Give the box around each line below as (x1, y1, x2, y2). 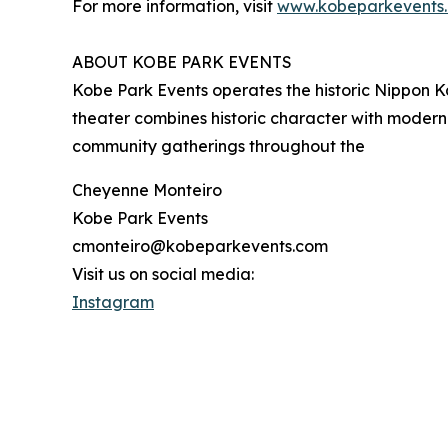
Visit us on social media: (72, 264, 254, 285)
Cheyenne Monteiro (72, 180, 222, 201)
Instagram (72, 292, 154, 313)
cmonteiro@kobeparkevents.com (72, 236, 328, 257)
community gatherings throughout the (72, 136, 365, 157)
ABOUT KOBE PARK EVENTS (72, 52, 292, 73)
